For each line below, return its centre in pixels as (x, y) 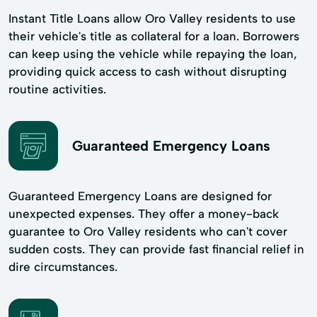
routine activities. (57, 89)
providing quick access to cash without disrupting (148, 71)
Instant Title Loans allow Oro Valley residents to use (152, 18)
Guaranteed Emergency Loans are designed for (140, 196)
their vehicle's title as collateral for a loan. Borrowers (154, 36)
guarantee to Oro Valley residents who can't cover (148, 231)
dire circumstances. (63, 267)
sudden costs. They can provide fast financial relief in (156, 249)
